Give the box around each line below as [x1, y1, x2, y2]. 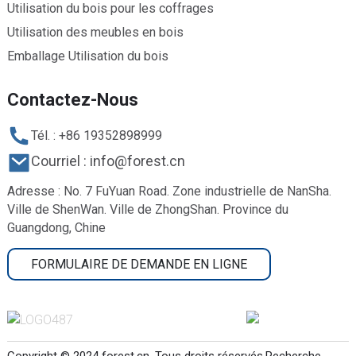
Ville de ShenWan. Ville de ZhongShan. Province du [6, 201, 288, 217]
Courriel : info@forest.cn [30, 153, 185, 170]
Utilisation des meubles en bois [6, 25, 184, 41]
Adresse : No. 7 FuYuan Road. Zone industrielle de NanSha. [6, 183, 331, 199]
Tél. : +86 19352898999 [30, 128, 162, 144]
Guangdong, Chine [6, 219, 106, 235]
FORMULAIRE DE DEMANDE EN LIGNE [30, 256, 247, 272]
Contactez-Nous [6, 90, 138, 110]
